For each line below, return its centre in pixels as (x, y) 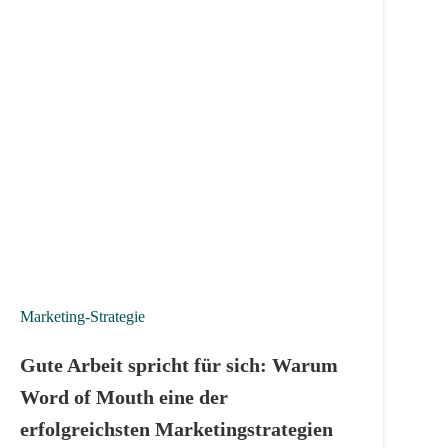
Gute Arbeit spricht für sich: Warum (179, 364)
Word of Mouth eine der (124, 396)
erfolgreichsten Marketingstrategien (177, 428)
